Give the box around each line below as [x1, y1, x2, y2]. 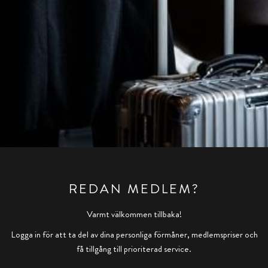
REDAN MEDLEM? [68, 179, 200, 198]
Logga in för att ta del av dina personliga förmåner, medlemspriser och [10, 227, 258, 241]
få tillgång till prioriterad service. [77, 242, 191, 255]
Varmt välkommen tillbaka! [86, 207, 182, 221]
